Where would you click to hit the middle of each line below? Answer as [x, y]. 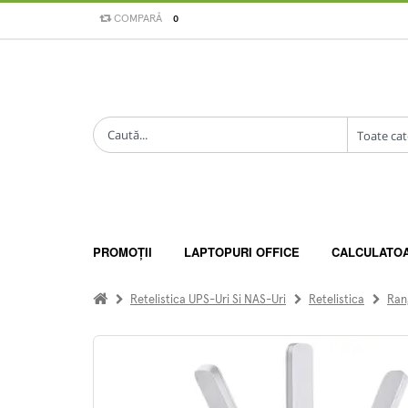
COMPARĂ [137, 19]
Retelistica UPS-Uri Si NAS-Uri [208, 300]
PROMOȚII [122, 252]
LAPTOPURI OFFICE [242, 252]
